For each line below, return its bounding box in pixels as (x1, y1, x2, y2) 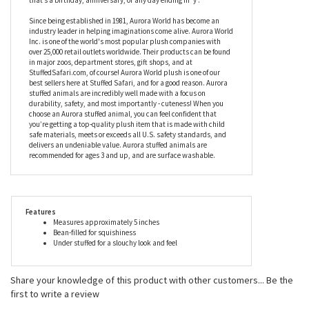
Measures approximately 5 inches (53, 215, 159, 224)
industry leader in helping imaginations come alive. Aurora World (29, 23, 233, 33)
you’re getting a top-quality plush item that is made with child (29, 117, 225, 126)
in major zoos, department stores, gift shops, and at (29, 54, 192, 64)
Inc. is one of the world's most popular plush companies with (29, 34, 221, 43)
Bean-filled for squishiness (53, 225, 136, 235)
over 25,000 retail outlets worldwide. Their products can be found (29, 44, 230, 54)
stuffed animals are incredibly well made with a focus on (29, 86, 206, 95)
